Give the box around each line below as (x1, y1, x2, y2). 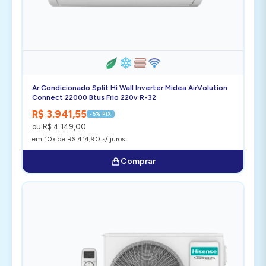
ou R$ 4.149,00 (32, 122, 86, 131)
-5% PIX (90, 110, 112, 117)
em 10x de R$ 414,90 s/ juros (32, 135, 125, 143)
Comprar (120, 156, 156, 166)
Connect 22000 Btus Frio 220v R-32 (32, 93, 156, 102)
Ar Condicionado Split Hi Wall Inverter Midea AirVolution (32, 84, 227, 92)
